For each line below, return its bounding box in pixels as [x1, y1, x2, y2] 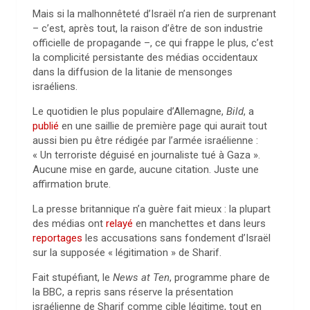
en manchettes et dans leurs [133, 217, 266, 230]
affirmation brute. [33, 178, 111, 190]
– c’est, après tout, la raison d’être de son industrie [33, 22, 263, 35]
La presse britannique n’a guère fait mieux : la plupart [33, 203, 271, 215]
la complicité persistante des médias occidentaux [33, 51, 257, 64]
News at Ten [113, 271, 170, 284]
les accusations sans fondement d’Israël [82, 232, 271, 244]
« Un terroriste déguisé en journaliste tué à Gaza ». [33, 149, 260, 161]
